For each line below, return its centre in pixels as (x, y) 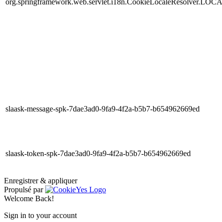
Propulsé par (25, 189)
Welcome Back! (29, 198)
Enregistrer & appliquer (41, 180)
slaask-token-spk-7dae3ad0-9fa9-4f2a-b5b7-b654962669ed (98, 153)
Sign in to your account (40, 215)
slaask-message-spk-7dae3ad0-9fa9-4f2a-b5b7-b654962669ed (103, 109)
